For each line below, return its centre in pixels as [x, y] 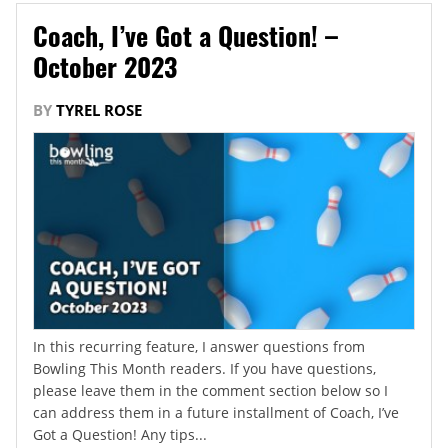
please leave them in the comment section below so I [210, 391]
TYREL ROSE [99, 109]
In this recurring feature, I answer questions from [199, 347]
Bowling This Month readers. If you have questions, [204, 369]
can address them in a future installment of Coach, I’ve [216, 413]
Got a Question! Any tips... [120, 435]
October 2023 [105, 66]
